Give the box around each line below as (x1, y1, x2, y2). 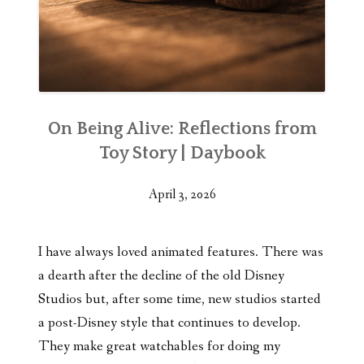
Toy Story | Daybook (98, 143, 266, 163)
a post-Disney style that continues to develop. (38, 314, 301, 332)
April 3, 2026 (148, 186, 216, 203)
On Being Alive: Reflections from (47, 119, 317, 139)
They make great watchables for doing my (38, 337, 280, 356)
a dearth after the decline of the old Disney (38, 266, 284, 285)
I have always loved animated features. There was (38, 243, 323, 262)
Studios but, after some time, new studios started (38, 290, 321, 309)
